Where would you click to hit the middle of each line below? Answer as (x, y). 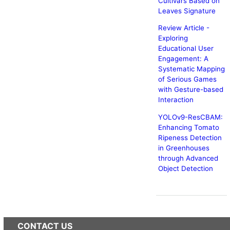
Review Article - (184, 28)
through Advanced (188, 158)
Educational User (186, 49)
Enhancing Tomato (188, 127)
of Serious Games (187, 79)
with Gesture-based (190, 90)
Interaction (176, 100)
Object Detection (185, 168)
